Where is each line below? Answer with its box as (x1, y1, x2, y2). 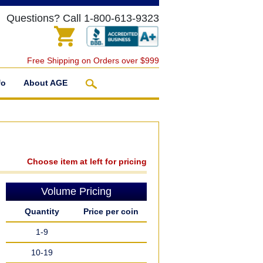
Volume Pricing (41, 186, 112, 197)
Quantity (24, 207, 59, 216)
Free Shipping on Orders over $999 (27, 56, 159, 65)
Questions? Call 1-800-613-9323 (6, 12, 159, 24)
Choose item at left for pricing (27, 157, 147, 166)
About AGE (23, 78, 68, 87)
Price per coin (83, 207, 139, 216)
